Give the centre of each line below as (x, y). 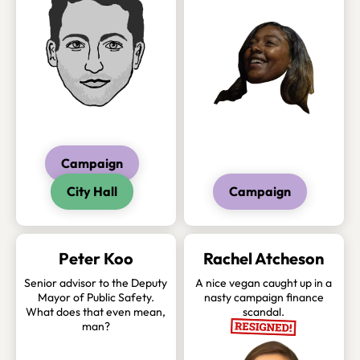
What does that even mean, (96, 312)
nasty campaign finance (264, 298)
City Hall (92, 192)
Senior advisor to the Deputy (96, 283)
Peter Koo (96, 259)
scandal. (264, 312)
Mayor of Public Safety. (96, 298)
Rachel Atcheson (264, 259)
